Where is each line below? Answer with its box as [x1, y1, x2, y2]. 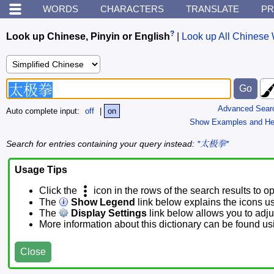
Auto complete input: [6, 106, 82, 116]
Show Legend [68, 197, 135, 208]
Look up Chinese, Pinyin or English [6, 31, 170, 42]
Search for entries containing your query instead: [6, 138, 197, 149]
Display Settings [68, 208, 147, 219]
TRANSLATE [186, 4, 239, 14]
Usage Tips [15, 165, 67, 176]
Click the [39, 185, 80, 196]
